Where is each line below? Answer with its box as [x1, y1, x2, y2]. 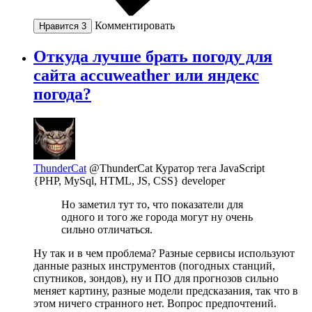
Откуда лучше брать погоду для [33, 47, 272, 65]
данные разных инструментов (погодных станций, [33, 259, 275, 272]
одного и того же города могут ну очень [61, 210, 253, 223]
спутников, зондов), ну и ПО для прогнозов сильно [33, 272, 279, 284]
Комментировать [95, 19, 175, 31]
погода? [33, 84, 91, 103]
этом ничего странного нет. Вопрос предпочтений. [33, 297, 276, 309]
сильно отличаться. [61, 223, 153, 235]
